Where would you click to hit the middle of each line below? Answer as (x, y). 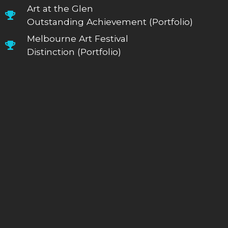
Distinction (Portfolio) (74, 51)
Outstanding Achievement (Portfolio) (110, 21)
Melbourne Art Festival (77, 38)
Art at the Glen (60, 8)
